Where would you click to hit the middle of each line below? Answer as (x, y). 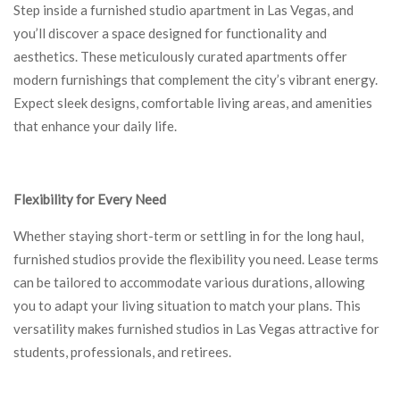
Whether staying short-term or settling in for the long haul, (188, 235)
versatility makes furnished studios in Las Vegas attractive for (196, 328)
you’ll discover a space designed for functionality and (170, 33)
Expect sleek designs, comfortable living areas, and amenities (193, 102)
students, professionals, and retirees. (122, 351)
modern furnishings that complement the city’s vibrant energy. (196, 79)
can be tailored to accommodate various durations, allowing (189, 282)
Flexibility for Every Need (90, 199)
